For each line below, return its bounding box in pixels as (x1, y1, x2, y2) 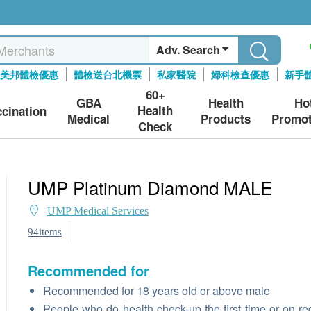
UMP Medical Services (47, 205, 149, 217)
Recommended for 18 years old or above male (43, 283, 270, 299)
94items (28, 226, 62, 237)
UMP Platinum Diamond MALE (28, 174, 272, 200)
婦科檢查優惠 (211, 67, 270, 81)
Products (201, 110, 251, 127)
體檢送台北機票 (74, 67, 142, 81)
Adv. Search (156, 42, 221, 58)
